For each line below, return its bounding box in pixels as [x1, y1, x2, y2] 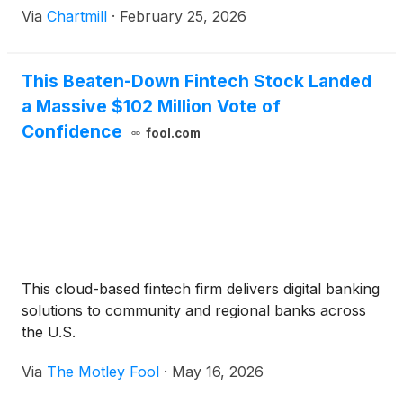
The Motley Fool [47, 363, 159, 381]
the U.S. [22, 323, 76, 342]
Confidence [22, 121, 122, 143]
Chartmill [47, 7, 107, 26]
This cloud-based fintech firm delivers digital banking [22, 280, 380, 299]
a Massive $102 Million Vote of [22, 95, 281, 118]
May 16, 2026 [172, 363, 264, 381]
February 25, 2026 [120, 7, 246, 26]
